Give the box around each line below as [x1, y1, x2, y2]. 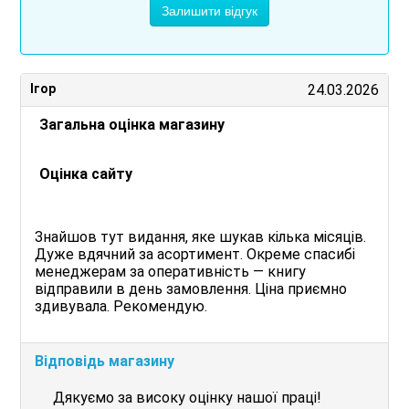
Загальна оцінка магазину [39, 116, 225, 133]
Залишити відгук [161, 4, 257, 18]
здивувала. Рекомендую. [35, 298, 208, 315]
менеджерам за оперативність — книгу [35, 263, 307, 280]
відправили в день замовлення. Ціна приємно [35, 280, 348, 298]
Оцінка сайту [39, 165, 133, 183]
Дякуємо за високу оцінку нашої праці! [53, 389, 322, 406]
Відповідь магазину [35, 352, 175, 370]
